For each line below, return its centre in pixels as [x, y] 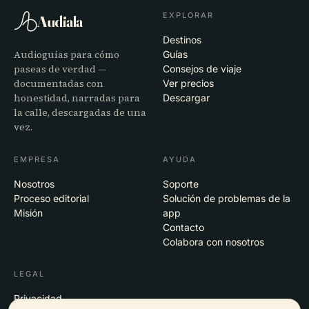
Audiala [60, 22]
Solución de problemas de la [227, 199]
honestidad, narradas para [77, 98]
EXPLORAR [188, 16]
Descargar [186, 98]
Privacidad [38, 299]
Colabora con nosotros [213, 242]
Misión [28, 213]
